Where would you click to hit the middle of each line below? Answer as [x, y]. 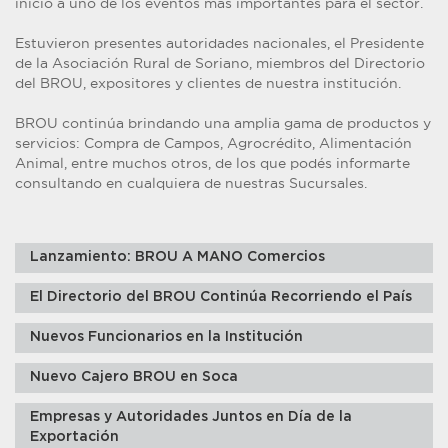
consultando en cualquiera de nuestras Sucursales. [191, 183]
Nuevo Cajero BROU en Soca [134, 377]
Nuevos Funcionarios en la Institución [166, 337]
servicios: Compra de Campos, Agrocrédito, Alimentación [213, 143]
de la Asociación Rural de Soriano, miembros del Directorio [220, 63]
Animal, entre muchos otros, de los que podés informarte [212, 163]
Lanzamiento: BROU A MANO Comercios [177, 257]
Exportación [74, 437]
